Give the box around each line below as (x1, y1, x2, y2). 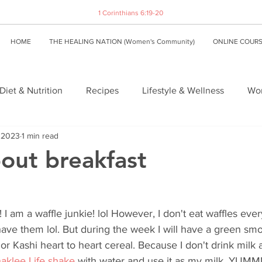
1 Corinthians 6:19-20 (98, 9, 163, 17)
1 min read (22, 130, 58, 140)
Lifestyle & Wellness (142, 85, 224, 95)
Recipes (86, 85, 119, 95)
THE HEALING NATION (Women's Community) (49, 37, 195, 46)
